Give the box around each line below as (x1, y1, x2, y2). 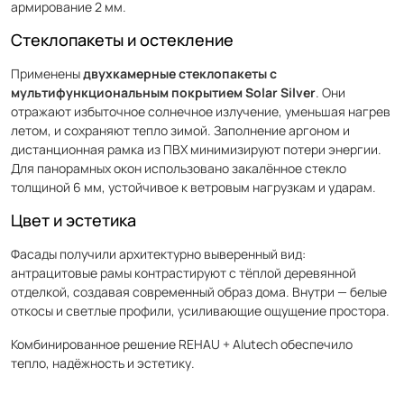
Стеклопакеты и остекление (11, 29, 234, 50)
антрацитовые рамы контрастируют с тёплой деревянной (11, 264, 356, 281)
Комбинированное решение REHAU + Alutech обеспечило (11, 335, 353, 353)
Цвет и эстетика (11, 209, 136, 231)
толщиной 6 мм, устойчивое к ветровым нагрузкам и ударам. (11, 179, 376, 196)
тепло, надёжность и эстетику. (11, 354, 195, 372)
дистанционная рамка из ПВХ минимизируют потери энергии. (11, 141, 381, 158)
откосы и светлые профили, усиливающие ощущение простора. (11, 302, 390, 319)
